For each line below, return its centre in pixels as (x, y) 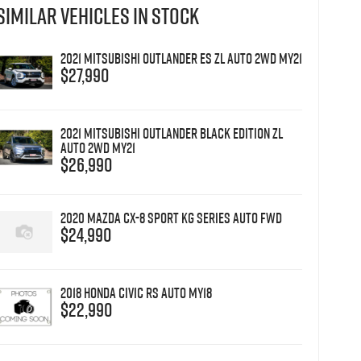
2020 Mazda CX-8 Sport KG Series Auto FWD (171, 218)
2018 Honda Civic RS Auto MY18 (136, 293)
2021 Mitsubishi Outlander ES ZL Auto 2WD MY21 (181, 58)
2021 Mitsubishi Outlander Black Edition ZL (171, 133)
